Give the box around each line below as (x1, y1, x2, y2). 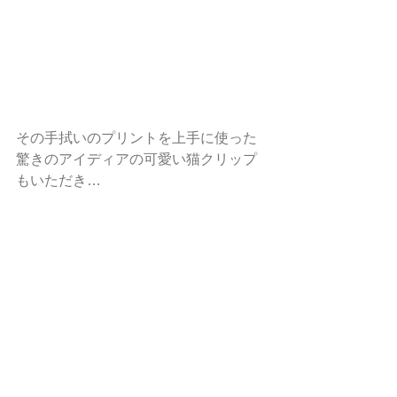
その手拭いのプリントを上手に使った (16, 129, 257, 145)
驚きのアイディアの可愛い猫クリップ (16, 151, 257, 167)
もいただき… (16, 172, 101, 188)
